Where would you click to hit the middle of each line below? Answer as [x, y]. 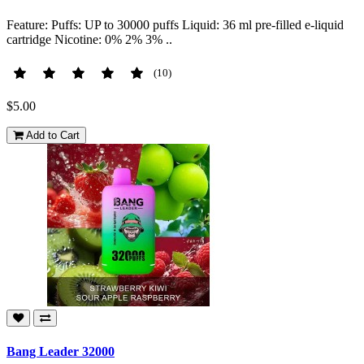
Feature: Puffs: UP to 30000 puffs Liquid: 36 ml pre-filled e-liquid [175, 25]
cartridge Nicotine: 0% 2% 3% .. [89, 40]
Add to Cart [53, 136]
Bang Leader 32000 [61, 351]
